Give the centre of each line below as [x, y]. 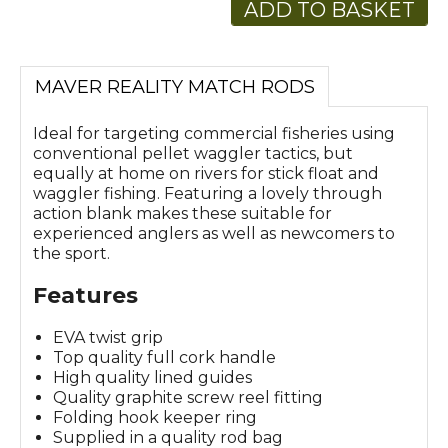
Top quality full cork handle [164, 357]
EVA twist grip [108, 337]
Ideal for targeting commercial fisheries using [214, 133]
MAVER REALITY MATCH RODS [174, 87]
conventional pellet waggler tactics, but [193, 153]
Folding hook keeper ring [155, 417]
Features [85, 295]
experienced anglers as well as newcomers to [214, 233]
